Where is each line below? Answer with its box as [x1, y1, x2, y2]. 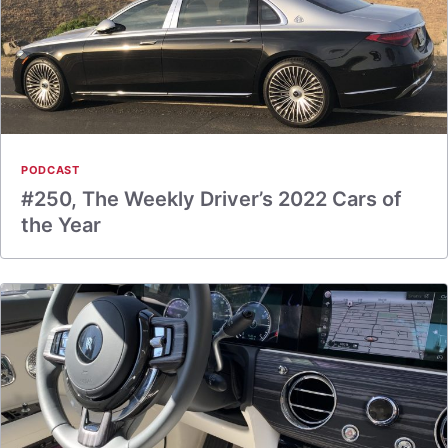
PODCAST [21, 163, 80, 177]
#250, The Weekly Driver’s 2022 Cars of [21, 187, 402, 211]
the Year [21, 213, 101, 237]
